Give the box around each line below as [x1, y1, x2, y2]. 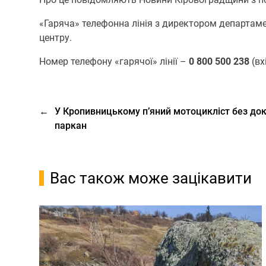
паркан [55, 119, 87, 131]
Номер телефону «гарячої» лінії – [39, 55, 189, 67]
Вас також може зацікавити [50, 169, 252, 187]
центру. [39, 31, 72, 43]
